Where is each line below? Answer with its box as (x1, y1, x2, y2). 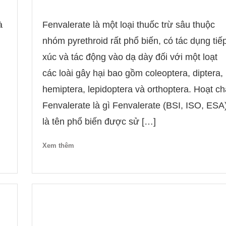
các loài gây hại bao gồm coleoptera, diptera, (42, 68, 223, 78)
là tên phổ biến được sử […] (42, 117, 156, 127)
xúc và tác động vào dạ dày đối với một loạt (42, 52, 217, 62)
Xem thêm (42, 142, 74, 150)
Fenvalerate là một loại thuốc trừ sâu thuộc (42, 20, 215, 30)
